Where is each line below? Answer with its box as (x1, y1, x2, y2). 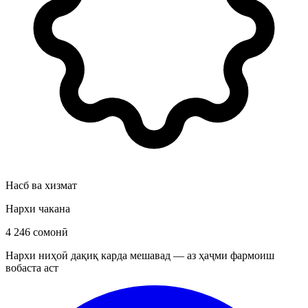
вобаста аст (5, 261, 58, 274)
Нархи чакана (5, 202, 70, 214)
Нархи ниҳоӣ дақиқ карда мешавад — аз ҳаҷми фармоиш (5, 249, 274, 261)
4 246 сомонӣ (5, 225, 68, 238)
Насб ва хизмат (5, 179, 77, 191)
